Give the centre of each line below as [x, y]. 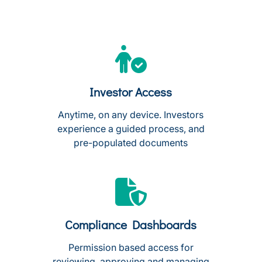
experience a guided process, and [131, 129]
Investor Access [131, 92]
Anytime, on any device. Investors [131, 115]
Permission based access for [131, 247]
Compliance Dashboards [131, 225]
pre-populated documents [131, 143]
